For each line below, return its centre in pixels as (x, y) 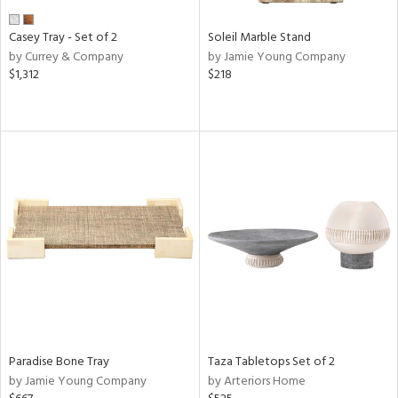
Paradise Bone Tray (59, 362)
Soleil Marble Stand (259, 38)
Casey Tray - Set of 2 (63, 38)
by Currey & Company (66, 57)
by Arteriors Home (256, 381)
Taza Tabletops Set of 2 (271, 362)
